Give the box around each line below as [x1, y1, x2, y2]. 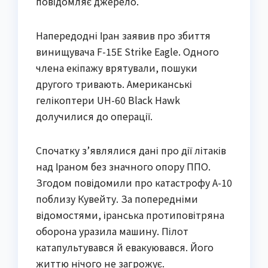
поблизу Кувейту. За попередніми [36, 191, 198, 206]
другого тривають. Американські [36, 77, 192, 92]
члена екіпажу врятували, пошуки [36, 60, 197, 75]
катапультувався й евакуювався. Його [36, 240, 214, 255]
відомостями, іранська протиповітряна [36, 208, 224, 223]
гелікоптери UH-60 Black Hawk [36, 93, 180, 108]
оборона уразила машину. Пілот [36, 224, 188, 239]
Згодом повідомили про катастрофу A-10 [36, 175, 232, 190]
